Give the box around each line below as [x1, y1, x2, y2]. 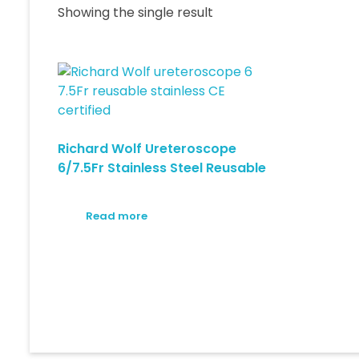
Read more [86, 208, 147, 224]
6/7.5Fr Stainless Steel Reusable [58, 159, 266, 177]
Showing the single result [58, 3, 213, 22]
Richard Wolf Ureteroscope [58, 139, 236, 158]
